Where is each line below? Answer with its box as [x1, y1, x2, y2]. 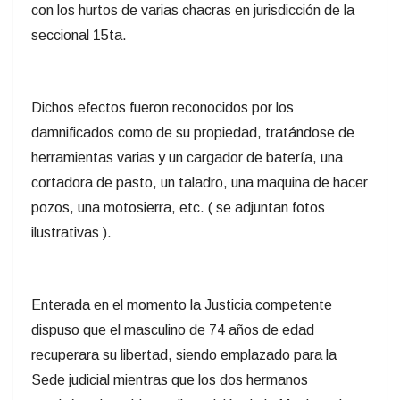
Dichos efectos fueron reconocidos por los [31, 100, 294, 116]
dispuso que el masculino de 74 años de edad [31, 322, 314, 338]
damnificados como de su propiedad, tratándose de [31, 125, 354, 141]
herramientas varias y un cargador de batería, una [31, 150, 343, 166]
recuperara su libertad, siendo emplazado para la [31, 347, 337, 363]
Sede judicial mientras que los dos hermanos [31, 372, 308, 388]
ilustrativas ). [31, 225, 112, 241]
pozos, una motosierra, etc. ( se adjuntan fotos [31, 200, 325, 216]
